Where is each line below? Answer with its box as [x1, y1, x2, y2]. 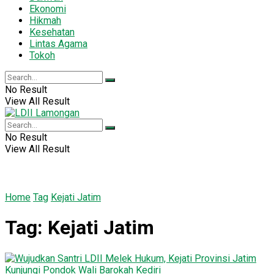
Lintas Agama [29, 37, 87, 50]
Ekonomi [29, 2, 66, 15]
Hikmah [29, 14, 61, 26]
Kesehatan [29, 26, 75, 38]
